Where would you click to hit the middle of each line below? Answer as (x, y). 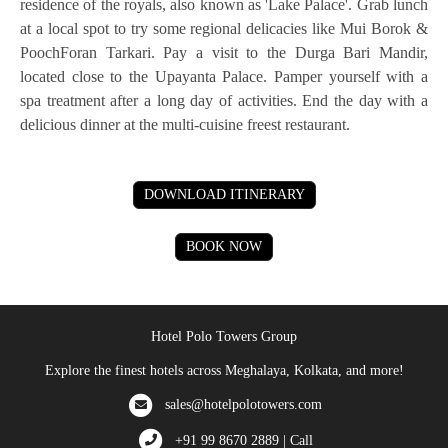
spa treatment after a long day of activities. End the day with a (224, 100)
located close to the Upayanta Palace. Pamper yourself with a (224, 76)
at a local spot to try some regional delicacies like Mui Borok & (224, 28)
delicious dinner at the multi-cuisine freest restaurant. (185, 124)
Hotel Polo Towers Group (224, 336)
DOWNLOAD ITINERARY (224, 194)
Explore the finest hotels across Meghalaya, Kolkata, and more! (224, 370)
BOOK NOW (224, 246)
